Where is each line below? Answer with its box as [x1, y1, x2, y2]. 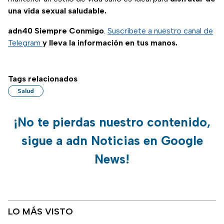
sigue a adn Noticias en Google [21, 133, 203, 148]
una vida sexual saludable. [8, 6, 106, 16]
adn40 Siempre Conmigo [8, 26, 104, 36]
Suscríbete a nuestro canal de [107, 26, 213, 36]
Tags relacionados [8, 74, 77, 84]
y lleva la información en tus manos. [42, 38, 177, 48]
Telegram [8, 38, 42, 48]
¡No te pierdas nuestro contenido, [13, 114, 210, 130]
